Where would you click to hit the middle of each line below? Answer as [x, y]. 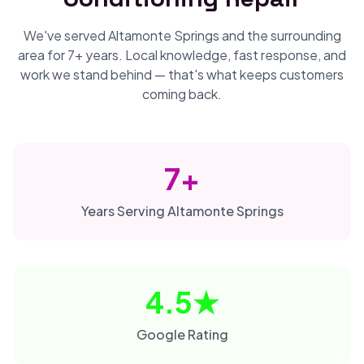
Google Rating [182, 334]
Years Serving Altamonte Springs [182, 211]
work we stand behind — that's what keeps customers [182, 74]
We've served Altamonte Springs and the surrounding [182, 35]
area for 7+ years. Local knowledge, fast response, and [182, 55]
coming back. [182, 94]
